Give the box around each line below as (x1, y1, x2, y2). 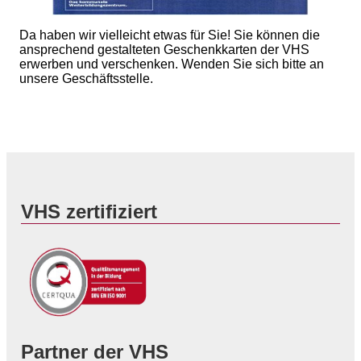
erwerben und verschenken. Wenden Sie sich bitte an (19, 57, 324, 72)
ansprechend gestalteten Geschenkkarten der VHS (19, 43, 309, 57)
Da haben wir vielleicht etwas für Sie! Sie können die (19, 28, 320, 43)
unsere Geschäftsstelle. (19, 72, 153, 86)
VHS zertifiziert (21, 201, 157, 223)
